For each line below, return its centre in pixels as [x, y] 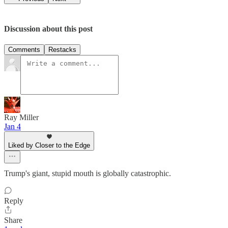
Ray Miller [21, 118]
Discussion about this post [48, 28]
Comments [24, 50]
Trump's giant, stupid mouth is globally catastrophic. [88, 174]
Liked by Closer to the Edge [49, 146]
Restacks [62, 50]
